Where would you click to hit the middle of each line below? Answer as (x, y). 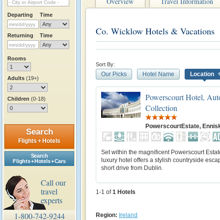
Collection (161, 108)
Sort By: (105, 64)
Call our (53, 182)
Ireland (128, 215)
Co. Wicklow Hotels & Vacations (155, 31)
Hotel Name (158, 74)
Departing (20, 15)
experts (52, 200)
